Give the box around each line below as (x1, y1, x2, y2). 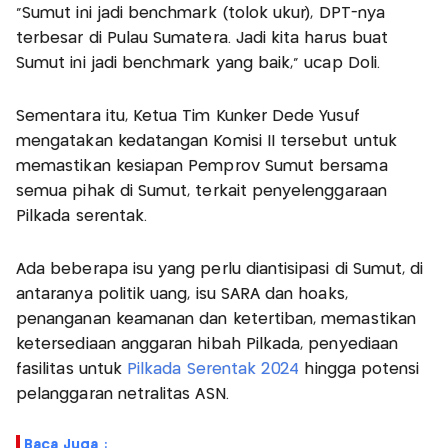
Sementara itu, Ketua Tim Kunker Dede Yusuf (16, 108, 360, 124)
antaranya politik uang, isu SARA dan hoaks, (16, 286, 348, 302)
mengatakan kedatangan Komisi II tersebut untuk (16, 133, 397, 149)
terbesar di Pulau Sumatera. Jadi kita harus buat (16, 30, 389, 46)
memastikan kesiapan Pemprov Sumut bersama (16, 158, 388, 174)
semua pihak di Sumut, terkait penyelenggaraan (16, 183, 387, 199)
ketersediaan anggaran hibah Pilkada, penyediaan (16, 336, 399, 352)
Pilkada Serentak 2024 (127, 361, 305, 377)
